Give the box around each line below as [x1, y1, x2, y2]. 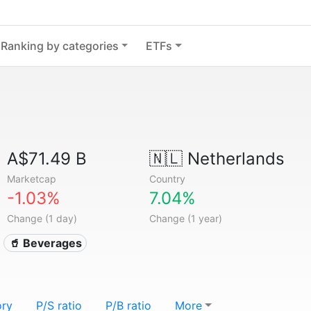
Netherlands [182, 149, 285, 169]
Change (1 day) [7, 212, 78, 224]
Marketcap [7, 173, 57, 185]
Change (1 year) [149, 212, 222, 224]
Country [149, 173, 185, 185]
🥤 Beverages [8, 236, 82, 250]
